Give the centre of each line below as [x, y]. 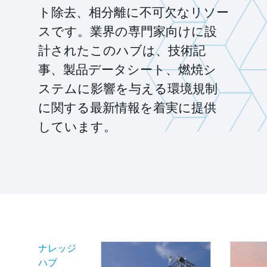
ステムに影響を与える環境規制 [128, 89]
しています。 [77, 127]
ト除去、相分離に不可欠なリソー [133, 13]
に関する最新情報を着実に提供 [127, 108]
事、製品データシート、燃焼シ [127, 70]
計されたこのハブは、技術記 [122, 51]
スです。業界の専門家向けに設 [128, 32]
